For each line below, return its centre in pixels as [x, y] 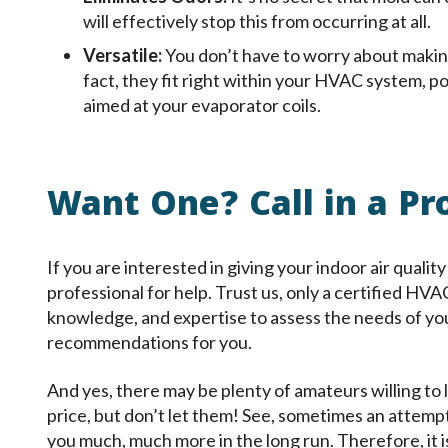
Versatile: [124, 55]
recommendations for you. [149, 341]
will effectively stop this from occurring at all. [257, 21]
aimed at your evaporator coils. [202, 105]
